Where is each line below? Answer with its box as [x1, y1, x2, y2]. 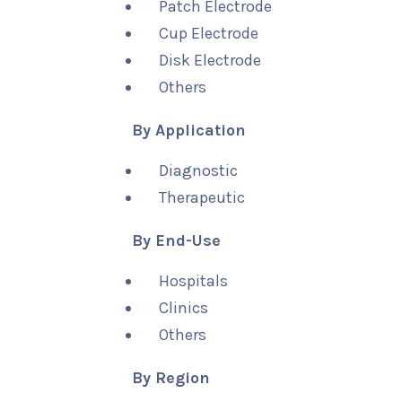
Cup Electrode [159, 23, 258, 43]
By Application [132, 120, 246, 140]
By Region [132, 368, 210, 388]
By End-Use [132, 231, 221, 250]
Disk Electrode [159, 50, 261, 70]
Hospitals [159, 271, 228, 291]
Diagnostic [159, 161, 238, 180]
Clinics [159, 298, 208, 318]
